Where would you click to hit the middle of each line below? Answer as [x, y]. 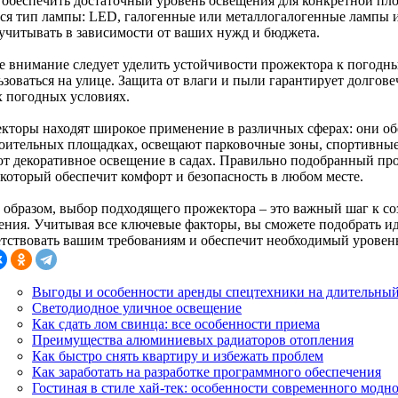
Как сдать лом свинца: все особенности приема [176, 323]
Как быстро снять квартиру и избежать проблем [178, 355]
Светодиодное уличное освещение [137, 307]
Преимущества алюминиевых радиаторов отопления [193, 339]
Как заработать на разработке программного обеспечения [207, 371]
